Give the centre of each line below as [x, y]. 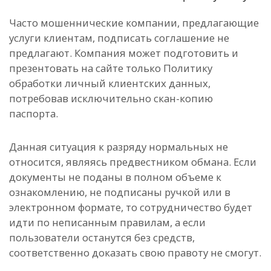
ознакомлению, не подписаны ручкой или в [120, 192]
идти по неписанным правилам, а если [107, 223]
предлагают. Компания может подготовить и [124, 53]
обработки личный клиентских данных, [110, 83]
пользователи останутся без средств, [102, 238]
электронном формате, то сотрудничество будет [131, 207]
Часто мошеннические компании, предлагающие [134, 23]
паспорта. [34, 114]
